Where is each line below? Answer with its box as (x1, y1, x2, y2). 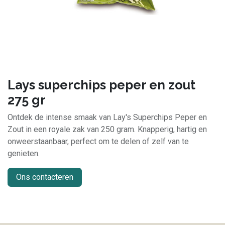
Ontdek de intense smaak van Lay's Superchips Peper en (8, 113, 207, 122)
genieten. (8, 149, 40, 158)
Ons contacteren (16, 172, 73, 182)
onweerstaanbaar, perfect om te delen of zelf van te (8, 137, 189, 146)
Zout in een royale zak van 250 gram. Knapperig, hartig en (8, 125, 207, 134)
